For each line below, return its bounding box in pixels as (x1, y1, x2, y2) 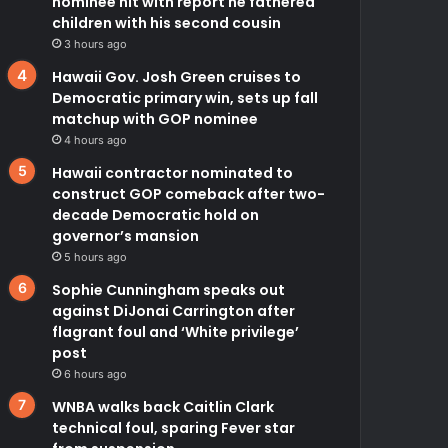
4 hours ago (64, 132, 128, 147)
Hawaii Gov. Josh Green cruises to (52, 66, 302, 87)
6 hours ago (64, 366, 128, 381)
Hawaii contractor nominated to (52, 162, 294, 183)
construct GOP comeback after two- (52, 183, 326, 204)
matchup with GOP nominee (52, 108, 259, 129)
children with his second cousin (52, 12, 282, 33)
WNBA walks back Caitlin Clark (52, 396, 275, 417)
